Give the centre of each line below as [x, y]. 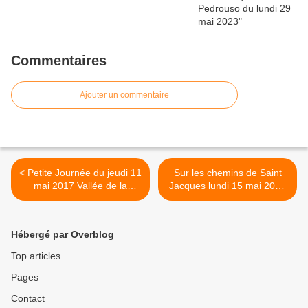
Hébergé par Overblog [63, 235]
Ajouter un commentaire [124, 95]
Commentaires [59, 61]
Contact [28, 299]
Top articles [36, 256]
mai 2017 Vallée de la [80, 186]
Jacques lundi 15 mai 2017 [228, 186]
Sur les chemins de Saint [228, 173]
